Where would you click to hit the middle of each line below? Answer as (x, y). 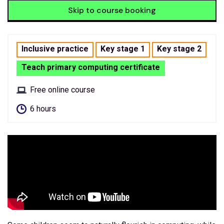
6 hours (43, 108)
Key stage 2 (179, 48)
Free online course (62, 89)
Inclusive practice (55, 48)
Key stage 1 (123, 48)
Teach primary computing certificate (91, 67)
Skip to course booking (112, 10)
